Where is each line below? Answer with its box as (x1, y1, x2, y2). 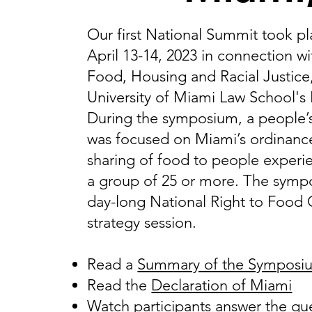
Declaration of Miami (151, 276, 292, 295)
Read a (87, 255, 138, 274)
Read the (87, 276, 152, 295)
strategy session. (87, 213, 197, 232)
